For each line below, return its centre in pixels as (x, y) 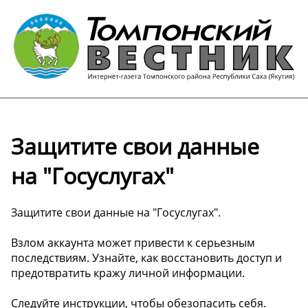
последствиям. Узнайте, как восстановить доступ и (146, 258)
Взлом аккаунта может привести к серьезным (133, 243)
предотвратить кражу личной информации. (128, 273)
